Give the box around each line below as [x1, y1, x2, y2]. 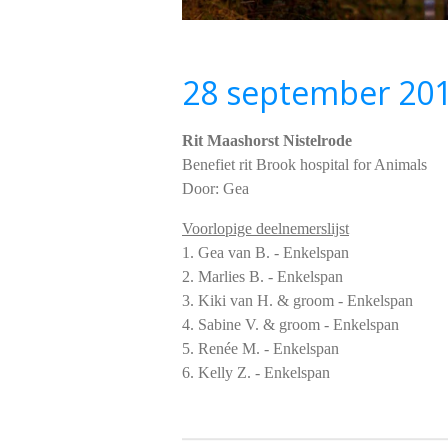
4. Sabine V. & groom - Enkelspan [182, 315, 399, 333]
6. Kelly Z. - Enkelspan [182, 363, 330, 381]
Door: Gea [182, 179, 249, 197]
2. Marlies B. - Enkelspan [182, 267, 343, 285]
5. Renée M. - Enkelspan [182, 339, 339, 357]
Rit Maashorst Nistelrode [182, 131, 352, 149]
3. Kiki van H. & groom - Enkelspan [182, 291, 413, 309]
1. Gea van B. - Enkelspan [182, 243, 349, 261]
